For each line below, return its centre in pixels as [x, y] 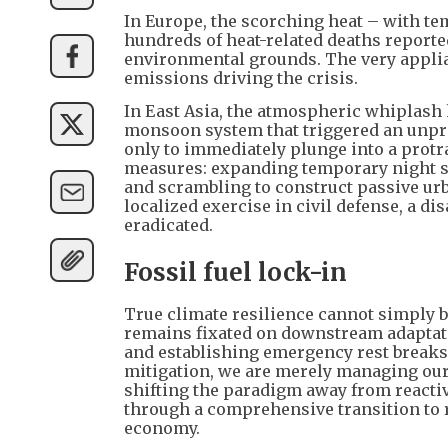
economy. [162, 428]
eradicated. [168, 225]
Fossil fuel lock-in [235, 273]
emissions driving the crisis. [241, 78]
